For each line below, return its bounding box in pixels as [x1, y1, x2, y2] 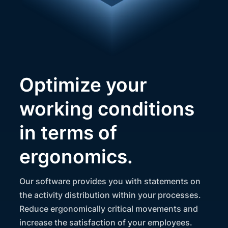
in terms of [19, 121, 118, 144]
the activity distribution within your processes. [19, 189, 202, 200]
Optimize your [19, 73, 148, 96]
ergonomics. [19, 145, 133, 168]
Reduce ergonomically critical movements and [19, 203, 198, 214]
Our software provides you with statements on [19, 176, 201, 186]
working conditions [19, 97, 195, 120]
